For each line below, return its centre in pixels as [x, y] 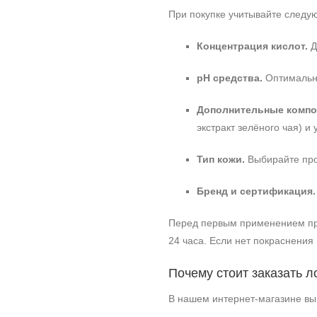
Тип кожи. [221, 159]
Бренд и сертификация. [256, 191]
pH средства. [230, 78]
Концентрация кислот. [252, 46]
